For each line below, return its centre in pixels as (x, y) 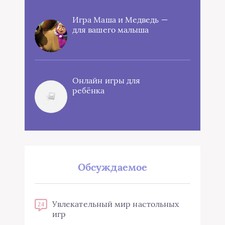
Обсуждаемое (113, 167)
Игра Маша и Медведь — (120, 20)
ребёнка (89, 91)
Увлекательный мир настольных (116, 204)
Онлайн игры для (106, 81)
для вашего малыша (111, 30)
